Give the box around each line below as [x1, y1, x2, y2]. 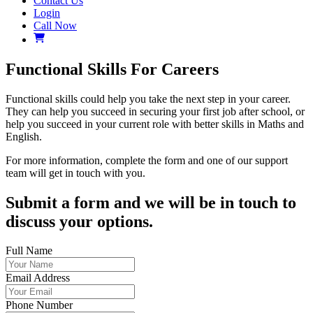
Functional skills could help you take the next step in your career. [6, 92, 291, 105]
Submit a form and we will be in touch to [6, 193, 296, 212]
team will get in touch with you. [6, 166, 145, 179]
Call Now [34, 19, 77, 31]
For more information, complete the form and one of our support [6, 154, 288, 166]
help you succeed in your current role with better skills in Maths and [6, 117, 304, 130]
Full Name [6, 245, 52, 257]
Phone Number [6, 299, 73, 312]
